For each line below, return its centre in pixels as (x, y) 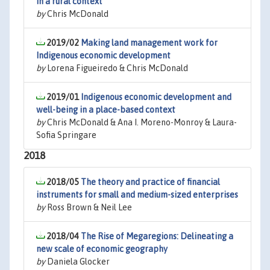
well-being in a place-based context (106, 110)
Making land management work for (149, 43)
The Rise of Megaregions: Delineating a (157, 236)
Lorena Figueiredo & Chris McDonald (117, 68)
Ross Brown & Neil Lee (89, 207)
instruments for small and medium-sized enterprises (137, 195)
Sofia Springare (66, 135)
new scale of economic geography (102, 249)
